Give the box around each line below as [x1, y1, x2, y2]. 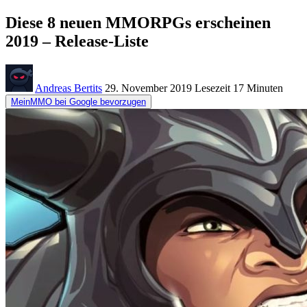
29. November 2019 [105, 82, 192, 94]
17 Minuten [230, 82, 283, 94]
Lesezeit [195, 82, 230, 94]
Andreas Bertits [35, 82, 102, 94]
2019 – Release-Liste [5, 32, 149, 50]
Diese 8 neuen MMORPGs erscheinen [5, 13, 271, 32]
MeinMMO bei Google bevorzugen [11, 96, 146, 107]
